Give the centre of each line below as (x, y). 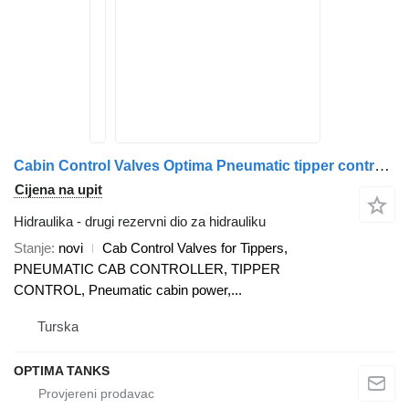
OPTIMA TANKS (62, 371)
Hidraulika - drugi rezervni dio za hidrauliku (140, 221)
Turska (58, 326)
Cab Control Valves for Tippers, (195, 248)
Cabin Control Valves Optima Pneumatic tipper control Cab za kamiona (382, 166)
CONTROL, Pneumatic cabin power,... (128, 290)
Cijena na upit (58, 189)
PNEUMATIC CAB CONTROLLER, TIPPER (147, 269)
